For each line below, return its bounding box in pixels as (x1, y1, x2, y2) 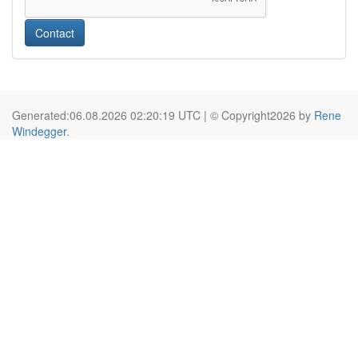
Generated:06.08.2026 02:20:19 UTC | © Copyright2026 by (12, 107, 314, 123)
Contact (35, 25, 74, 41)
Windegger (12, 123, 66, 139)
